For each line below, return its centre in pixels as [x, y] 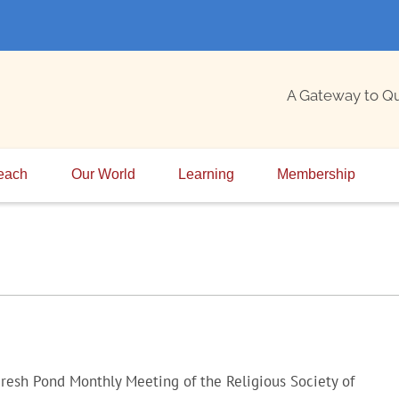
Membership [317, 174]
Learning [206, 174]
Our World [103, 174]
